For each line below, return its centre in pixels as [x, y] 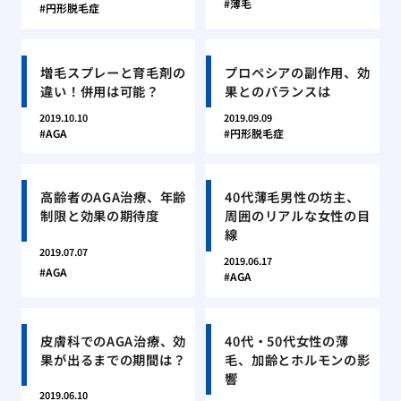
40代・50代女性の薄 [287, 341]
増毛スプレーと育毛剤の [113, 72]
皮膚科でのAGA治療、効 [114, 341]
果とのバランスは [278, 90]
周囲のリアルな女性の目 [298, 216]
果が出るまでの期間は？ [113, 359]
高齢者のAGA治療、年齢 [114, 197]
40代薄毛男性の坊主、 [292, 197]
